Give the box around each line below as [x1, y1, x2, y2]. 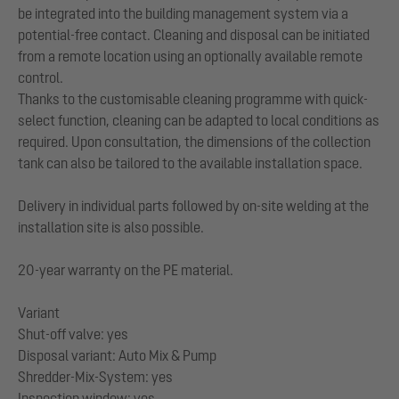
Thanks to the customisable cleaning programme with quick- [18, 91, 368, 107]
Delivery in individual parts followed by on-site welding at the [18, 198, 369, 214]
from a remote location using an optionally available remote [18, 48, 362, 64]
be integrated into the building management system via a [18, 5, 348, 21]
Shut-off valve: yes [18, 326, 128, 342]
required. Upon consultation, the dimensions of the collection [18, 134, 370, 150]
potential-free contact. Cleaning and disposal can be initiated [18, 27, 370, 43]
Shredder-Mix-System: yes [18, 369, 173, 385]
